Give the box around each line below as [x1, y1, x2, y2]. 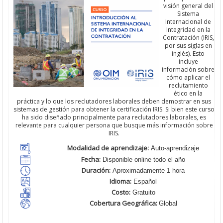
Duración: [82, 166, 111, 175]
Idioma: [110, 177, 131, 186]
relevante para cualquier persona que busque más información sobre [15, 121, 213, 130]
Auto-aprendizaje [149, 144, 199, 152]
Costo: [111, 188, 130, 197]
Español [131, 178, 157, 186]
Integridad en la [166, 25, 211, 34]
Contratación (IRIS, [162, 33, 214, 42]
